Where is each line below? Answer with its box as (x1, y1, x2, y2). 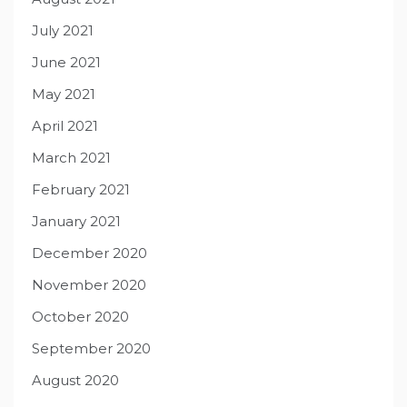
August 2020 (32, 372, 119, 390)
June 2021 (32, 54, 101, 72)
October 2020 (32, 308, 129, 326)
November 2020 (32, 276, 146, 294)
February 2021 (32, 181, 130, 199)
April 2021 (32, 117, 98, 135)
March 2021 (32, 149, 111, 167)
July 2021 (32, 22, 94, 40)
